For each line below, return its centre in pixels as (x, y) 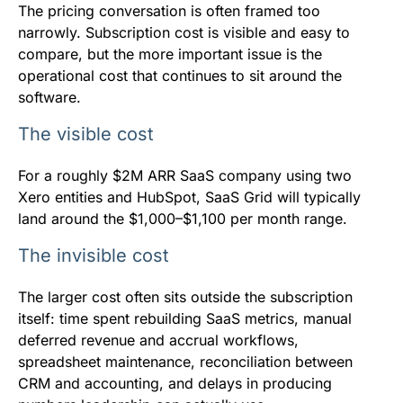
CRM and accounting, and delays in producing (175, 384)
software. (49, 98)
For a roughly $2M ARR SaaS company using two (185, 176)
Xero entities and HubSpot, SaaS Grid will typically (189, 197)
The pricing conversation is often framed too (169, 11)
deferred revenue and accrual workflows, (158, 340)
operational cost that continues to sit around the (180, 76)
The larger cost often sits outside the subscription (185, 297)
